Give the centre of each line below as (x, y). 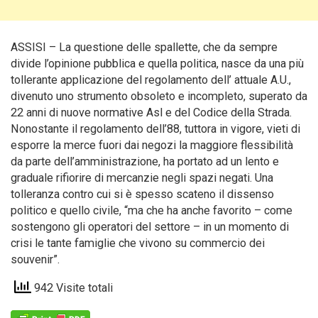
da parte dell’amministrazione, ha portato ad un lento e (145, 161)
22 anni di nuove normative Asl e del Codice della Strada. (151, 113)
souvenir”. (35, 259)
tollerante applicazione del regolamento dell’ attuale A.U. (150, 80)
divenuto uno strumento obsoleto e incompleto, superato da (159, 96)
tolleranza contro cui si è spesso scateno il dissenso (142, 194)
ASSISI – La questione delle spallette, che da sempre (144, 47)
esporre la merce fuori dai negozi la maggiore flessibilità (152, 145)
